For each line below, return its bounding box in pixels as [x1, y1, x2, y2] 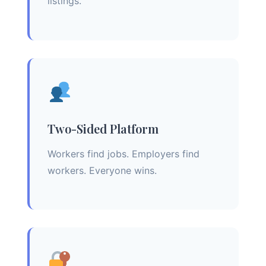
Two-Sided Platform [47, 120, 159, 137]
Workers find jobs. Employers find [47, 147, 199, 160]
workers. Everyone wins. [47, 164, 157, 176]
